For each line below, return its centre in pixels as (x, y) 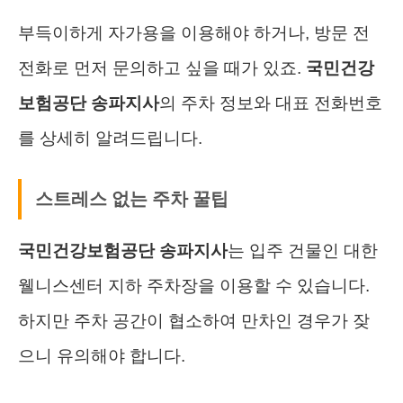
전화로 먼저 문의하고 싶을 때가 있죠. (162, 67)
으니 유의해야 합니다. (102, 355)
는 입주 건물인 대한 (303, 250)
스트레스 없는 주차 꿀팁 (132, 198)
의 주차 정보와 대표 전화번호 (271, 103)
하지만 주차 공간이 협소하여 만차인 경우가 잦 (194, 320)
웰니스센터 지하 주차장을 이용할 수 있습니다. (194, 285)
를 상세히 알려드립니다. (110, 138)
